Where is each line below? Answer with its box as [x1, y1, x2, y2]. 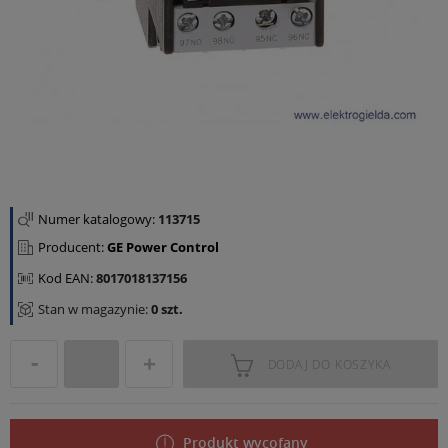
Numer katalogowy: [38, 210, 158, 228]
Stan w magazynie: [38, 300, 148, 318]
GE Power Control [107, 238, 219, 256]
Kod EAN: [38, 269, 96, 287]
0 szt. [148, 300, 183, 318]
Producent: [38, 238, 107, 256]
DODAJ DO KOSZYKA [267, 356, 391, 373]
